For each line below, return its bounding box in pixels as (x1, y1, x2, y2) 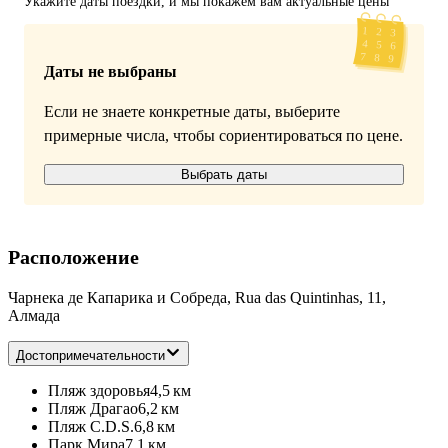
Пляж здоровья (48, 382, 150, 400)
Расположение (8, 246, 139, 269)
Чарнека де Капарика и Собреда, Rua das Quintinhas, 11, (8, 289, 386, 307)
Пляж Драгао (48, 400, 138, 418)
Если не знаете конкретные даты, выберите (44, 103, 340, 121)
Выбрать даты (181, 167, 267, 183)
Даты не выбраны (44, 63, 177, 81)
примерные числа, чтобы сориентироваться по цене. (44, 127, 403, 145)
